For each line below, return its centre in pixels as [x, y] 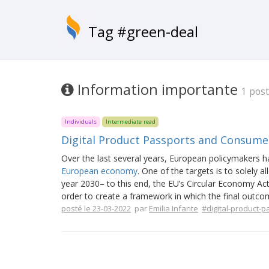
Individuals [80, 122]
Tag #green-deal [143, 32]
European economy [99, 171]
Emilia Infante [174, 208]
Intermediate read [130, 122]
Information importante [158, 89]
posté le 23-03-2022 [96, 208]
